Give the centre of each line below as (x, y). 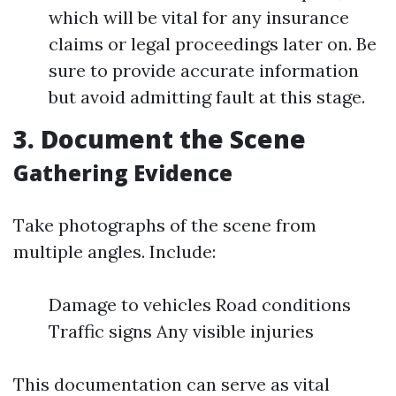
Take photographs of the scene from (165, 225)
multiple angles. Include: (114, 251)
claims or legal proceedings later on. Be (213, 44)
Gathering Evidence (123, 173)
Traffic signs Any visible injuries (181, 331)
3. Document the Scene (160, 139)
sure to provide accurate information (204, 70)
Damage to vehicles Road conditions (200, 305)
